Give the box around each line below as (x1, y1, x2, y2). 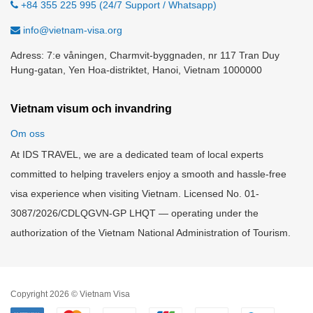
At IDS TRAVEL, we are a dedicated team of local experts (10, 149, 263, 160)
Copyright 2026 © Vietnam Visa (10, 289, 130, 299)
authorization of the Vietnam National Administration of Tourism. (10, 227, 291, 238)
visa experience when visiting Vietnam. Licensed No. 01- (10, 188, 259, 199)
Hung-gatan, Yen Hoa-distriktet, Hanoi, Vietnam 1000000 (10, 64, 262, 75)
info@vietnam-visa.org (23, 24, 122, 36)
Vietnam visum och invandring (10, 103, 172, 115)
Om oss (10, 128, 45, 139)
